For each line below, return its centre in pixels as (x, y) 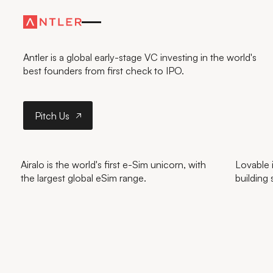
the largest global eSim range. (83, 178)
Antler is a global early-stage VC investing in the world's (140, 58)
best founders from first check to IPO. (103, 71)
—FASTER (45, 21)
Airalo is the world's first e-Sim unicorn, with (113, 164)
